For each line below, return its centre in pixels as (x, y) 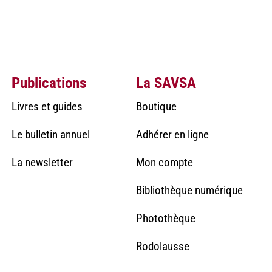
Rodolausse (162, 246)
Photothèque (165, 218)
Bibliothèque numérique (189, 190)
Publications (49, 83)
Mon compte (164, 162)
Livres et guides (47, 106)
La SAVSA (166, 83)
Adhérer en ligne (172, 134)
